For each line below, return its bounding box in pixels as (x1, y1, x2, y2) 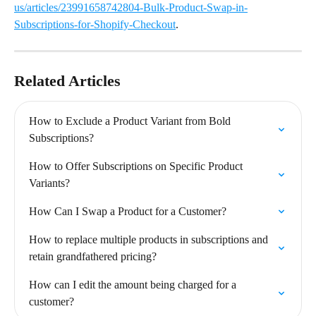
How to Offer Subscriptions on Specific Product (29, 160, 245, 172)
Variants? (29, 177, 70, 189)
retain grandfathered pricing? (29, 250, 157, 262)
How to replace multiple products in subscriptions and (29, 233, 271, 245)
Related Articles (14, 72, 121, 90)
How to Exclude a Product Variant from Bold (29, 115, 233, 127)
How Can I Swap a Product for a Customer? (29, 205, 226, 217)
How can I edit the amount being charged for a (29, 279, 239, 291)
